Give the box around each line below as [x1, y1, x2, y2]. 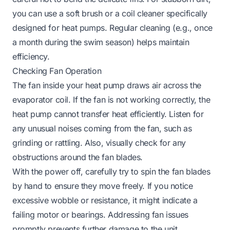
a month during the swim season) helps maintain [12, 36, 189, 47]
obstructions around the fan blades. [12, 151, 143, 162]
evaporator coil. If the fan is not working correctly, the [12, 94, 210, 105]
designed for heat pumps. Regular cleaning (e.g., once [12, 22, 213, 33]
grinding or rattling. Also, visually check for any [12, 137, 186, 148]
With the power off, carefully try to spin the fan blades [12, 166, 210, 177]
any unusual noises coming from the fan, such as [12, 123, 192, 133]
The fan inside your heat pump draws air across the [12, 80, 202, 90]
